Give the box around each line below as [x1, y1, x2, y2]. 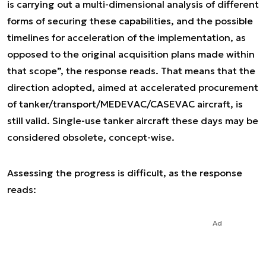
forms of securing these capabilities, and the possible [7, 15, 253, 27]
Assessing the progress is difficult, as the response [7, 167, 242, 179]
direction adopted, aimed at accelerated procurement [7, 81, 258, 93]
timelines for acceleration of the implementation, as [7, 31, 246, 43]
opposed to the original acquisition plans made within [7, 48, 255, 60]
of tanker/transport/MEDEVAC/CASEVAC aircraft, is [7, 98, 243, 110]
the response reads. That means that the [64, 65, 255, 77]
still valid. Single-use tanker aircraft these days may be [7, 115, 258, 126]
